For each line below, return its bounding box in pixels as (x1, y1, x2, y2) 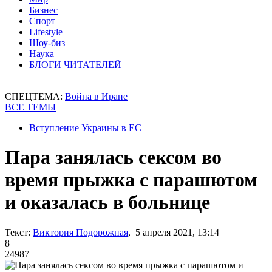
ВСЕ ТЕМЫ (5, 102, 56, 112)
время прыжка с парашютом (5, 169, 257, 191)
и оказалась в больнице (5, 191, 210, 214)
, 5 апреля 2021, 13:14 (128, 226, 219, 237)
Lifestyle (29, 27, 63, 37)
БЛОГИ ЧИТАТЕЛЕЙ (29, 59, 121, 70)
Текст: (5, 226, 30, 237)
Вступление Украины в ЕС (29, 123, 141, 133)
